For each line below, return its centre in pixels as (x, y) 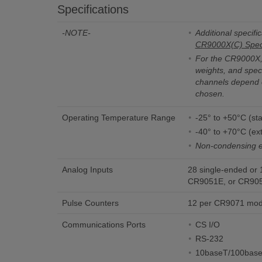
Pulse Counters (90, 203)
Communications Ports (104, 225)
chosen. (210, 94)
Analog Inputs (87, 170)
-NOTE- (76, 33)
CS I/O (207, 225)
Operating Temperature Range (118, 118)
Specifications (93, 9)
